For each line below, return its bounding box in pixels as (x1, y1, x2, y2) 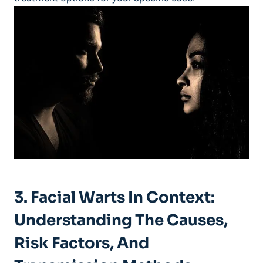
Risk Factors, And (14, 234, 149, 254)
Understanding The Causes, (14, 211, 228, 231)
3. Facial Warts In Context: (14, 188, 215, 208)
